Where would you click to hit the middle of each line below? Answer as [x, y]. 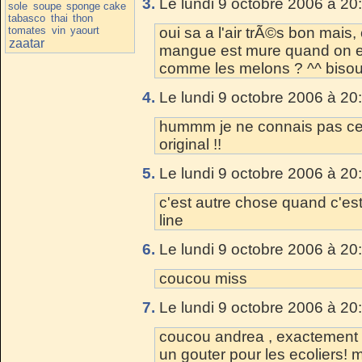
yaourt [85, 30]
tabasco [27, 18]
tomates [27, 30]
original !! [190, 144]
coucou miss [203, 278]
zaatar [26, 43]
